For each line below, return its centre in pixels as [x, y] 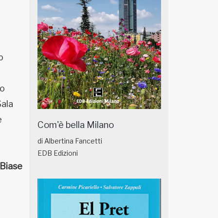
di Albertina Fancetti [70, 141]
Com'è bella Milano [76, 125]
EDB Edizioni [58, 153]
